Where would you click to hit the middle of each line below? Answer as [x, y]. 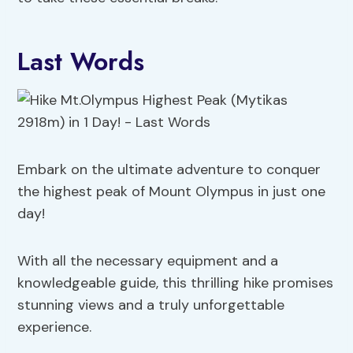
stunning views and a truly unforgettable [151, 305]
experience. [55, 327]
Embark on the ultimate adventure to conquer [169, 170]
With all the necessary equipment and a [148, 261]
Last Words [81, 62]
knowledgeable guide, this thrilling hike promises [176, 283]
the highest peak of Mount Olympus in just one [172, 192]
